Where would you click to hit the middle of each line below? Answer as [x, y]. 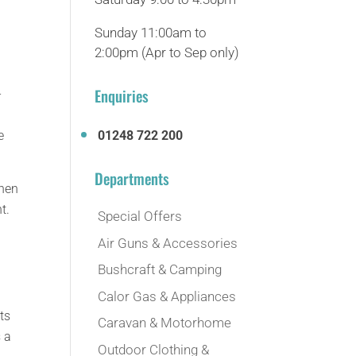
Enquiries [122, 95]
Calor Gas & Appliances [167, 296]
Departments [132, 178]
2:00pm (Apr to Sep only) [167, 52]
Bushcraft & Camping [160, 269]
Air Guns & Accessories [168, 243]
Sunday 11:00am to [151, 33]
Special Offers [140, 216]
